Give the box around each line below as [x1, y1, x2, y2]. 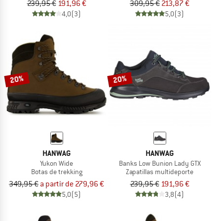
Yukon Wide [40, 159, 73, 168]
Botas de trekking [31, 167, 82, 177]
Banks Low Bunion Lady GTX [118, 159, 201, 168]
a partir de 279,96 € [40, 179, 104, 189]
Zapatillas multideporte [126, 167, 193, 177]
